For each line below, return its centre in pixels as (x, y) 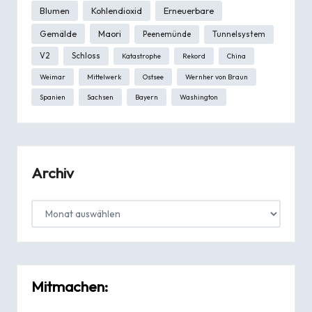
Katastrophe (141, 56)
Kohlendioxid (117, 11)
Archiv (53, 173)
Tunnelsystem (239, 34)
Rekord (194, 56)
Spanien (53, 97)
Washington (199, 97)
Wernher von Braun (217, 77)
